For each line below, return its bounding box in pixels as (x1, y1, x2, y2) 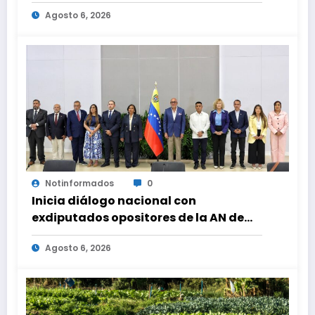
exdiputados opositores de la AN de (32, 210, 244, 226)
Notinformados (45, 177, 114, 190)
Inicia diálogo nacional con (32, 193, 196, 210)
